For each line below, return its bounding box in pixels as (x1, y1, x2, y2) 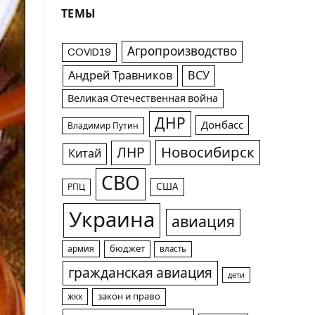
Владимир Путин (67, 121, 139, 131)
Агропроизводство (127, 45, 237, 58)
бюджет (109, 244, 145, 254)
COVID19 (67, 46, 112, 58)
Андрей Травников (67, 70, 172, 82)
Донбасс (201, 120, 244, 131)
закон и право (97, 292, 160, 302)
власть (160, 245, 187, 253)
